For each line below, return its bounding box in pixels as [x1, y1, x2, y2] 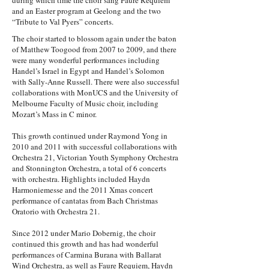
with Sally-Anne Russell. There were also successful [12, 76, 180, 87]
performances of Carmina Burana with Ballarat [12, 249, 162, 260]
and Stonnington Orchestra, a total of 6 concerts [12, 163, 166, 174]
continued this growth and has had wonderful [12, 238, 159, 249]
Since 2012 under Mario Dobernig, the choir [12, 228, 156, 238]
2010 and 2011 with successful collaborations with [12, 141, 177, 152]
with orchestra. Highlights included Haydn [12, 174, 150, 184]
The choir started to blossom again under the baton [12, 33, 177, 44]
